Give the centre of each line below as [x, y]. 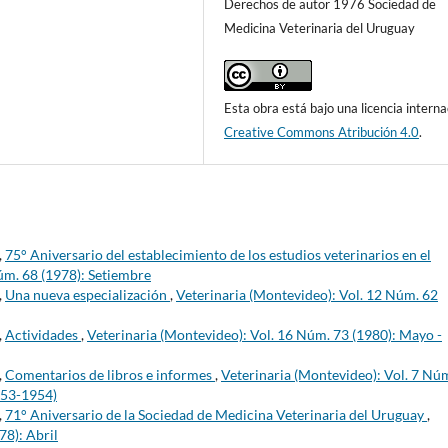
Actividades [43, 335]
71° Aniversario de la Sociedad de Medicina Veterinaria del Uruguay [216, 415]
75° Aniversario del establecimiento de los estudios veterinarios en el [218, 255]
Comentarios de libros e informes [110, 375]
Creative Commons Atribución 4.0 [322, 132]
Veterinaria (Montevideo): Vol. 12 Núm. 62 [307, 295]
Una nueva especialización [87, 295]
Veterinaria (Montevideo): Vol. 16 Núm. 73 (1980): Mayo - [264, 335]
